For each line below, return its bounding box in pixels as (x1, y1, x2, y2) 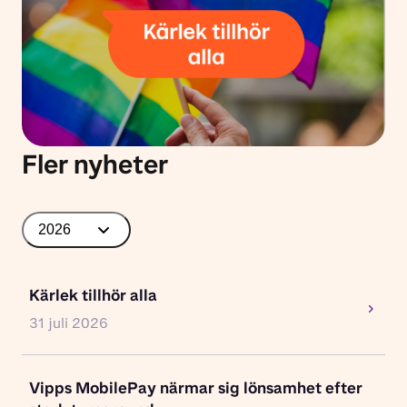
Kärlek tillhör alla (29, 284, 157, 306)
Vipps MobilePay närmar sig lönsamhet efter (29, 377, 362, 399)
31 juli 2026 (29, 313, 108, 333)
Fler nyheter (22, 146, 168, 183)
